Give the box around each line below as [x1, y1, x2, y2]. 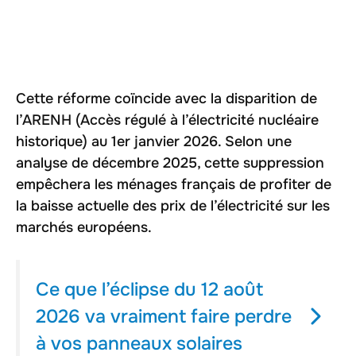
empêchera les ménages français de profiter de [16, 175, 331, 193]
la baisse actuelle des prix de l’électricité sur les [16, 196, 330, 215]
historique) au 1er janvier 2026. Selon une [16, 132, 292, 150]
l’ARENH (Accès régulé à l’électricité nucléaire [16, 110, 319, 129]
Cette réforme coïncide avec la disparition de [16, 89, 317, 107]
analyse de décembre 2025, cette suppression [16, 153, 324, 172]
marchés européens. [16, 218, 152, 236]
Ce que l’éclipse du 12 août [36, 277, 263, 301]
